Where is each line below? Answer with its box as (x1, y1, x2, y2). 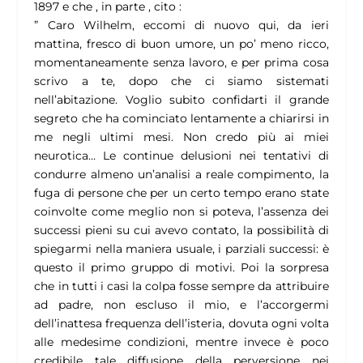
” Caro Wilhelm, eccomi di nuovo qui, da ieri (34, 18, 329, 33)
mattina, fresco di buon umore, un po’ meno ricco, (34, 36, 329, 52)
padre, (48, 297, 104, 313)
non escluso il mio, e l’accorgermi (103, 297, 329, 313)
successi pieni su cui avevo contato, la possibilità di (34, 223, 329, 238)
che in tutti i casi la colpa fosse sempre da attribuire (34, 279, 329, 294)
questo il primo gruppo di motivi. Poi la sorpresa (34, 260, 329, 275)
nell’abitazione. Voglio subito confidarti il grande (34, 92, 329, 108)
